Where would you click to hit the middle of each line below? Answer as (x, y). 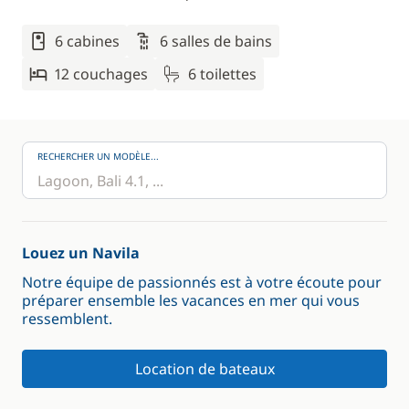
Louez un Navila (81, 253)
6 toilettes (222, 74)
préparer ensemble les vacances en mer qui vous (191, 300)
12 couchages (101, 74)
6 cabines (87, 41)
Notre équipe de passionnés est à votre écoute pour (202, 282)
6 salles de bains (216, 41)
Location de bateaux (204, 369)
